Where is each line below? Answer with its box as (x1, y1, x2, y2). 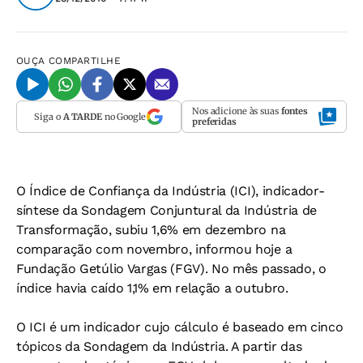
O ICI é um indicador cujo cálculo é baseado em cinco (16, 319, 344, 335)
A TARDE (62, 110, 102, 122)
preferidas (192, 116, 237, 127)
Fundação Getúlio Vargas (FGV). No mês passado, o (16, 261, 327, 276)
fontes (280, 105, 309, 117)
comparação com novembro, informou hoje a (16, 241, 293, 257)
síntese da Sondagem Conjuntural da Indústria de (16, 203, 317, 218)
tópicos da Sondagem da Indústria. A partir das (16, 339, 302, 354)
